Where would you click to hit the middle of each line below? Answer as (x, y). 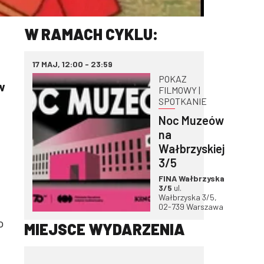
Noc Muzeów (191, 120)
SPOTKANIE (183, 101)
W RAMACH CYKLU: (91, 34)
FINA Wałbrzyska (192, 178)
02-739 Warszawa (191, 206)
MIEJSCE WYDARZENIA (105, 229)
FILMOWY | (179, 90)
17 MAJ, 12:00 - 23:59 (72, 64)
